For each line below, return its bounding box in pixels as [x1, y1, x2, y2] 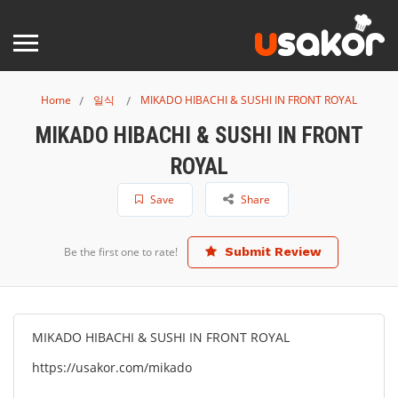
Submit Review [220, 244, 322, 259]
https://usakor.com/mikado [32, 359, 192, 376]
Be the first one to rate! [64, 244, 178, 259]
